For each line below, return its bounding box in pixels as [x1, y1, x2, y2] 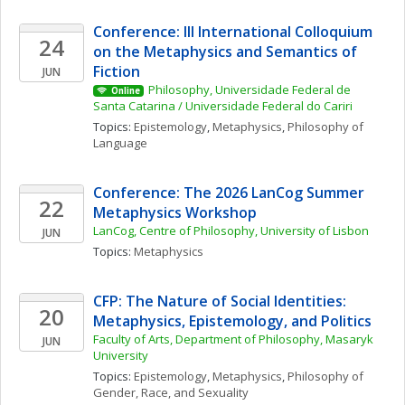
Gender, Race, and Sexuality [93, 384, 249, 400]
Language [93, 135, 147, 151]
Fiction [93, 61, 140, 81]
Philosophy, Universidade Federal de [147, 81, 351, 98]
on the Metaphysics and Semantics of [93, 42, 357, 61]
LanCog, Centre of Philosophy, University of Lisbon [93, 222, 369, 239]
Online [110, 85, 140, 97]
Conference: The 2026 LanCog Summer [93, 183, 364, 202]
